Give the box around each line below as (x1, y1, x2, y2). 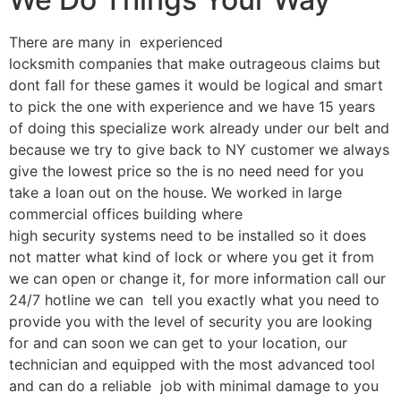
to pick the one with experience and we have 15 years (9, 97, 375, 115)
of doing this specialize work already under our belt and (9, 118, 389, 137)
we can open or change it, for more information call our (9, 269, 386, 287)
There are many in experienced (9, 32, 223, 51)
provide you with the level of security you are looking (9, 311, 372, 330)
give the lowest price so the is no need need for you (9, 161, 363, 180)
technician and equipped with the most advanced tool (9, 354, 375, 373)
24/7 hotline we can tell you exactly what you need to (9, 290, 380, 309)
